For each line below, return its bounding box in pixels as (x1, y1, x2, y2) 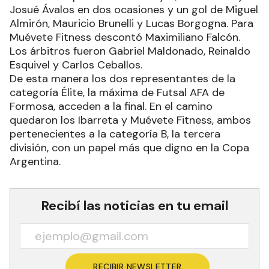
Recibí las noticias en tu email (41, 196, 228, 214)
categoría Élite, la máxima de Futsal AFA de (10, 85, 225, 100)
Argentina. (10, 154, 61, 169)
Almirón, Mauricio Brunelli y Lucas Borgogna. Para (10, 16, 253, 31)
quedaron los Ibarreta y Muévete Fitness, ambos (10, 112, 251, 127)
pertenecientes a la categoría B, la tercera (10, 126, 220, 141)
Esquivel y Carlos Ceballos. (10, 57, 142, 72)
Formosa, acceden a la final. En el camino (10, 98, 213, 113)
